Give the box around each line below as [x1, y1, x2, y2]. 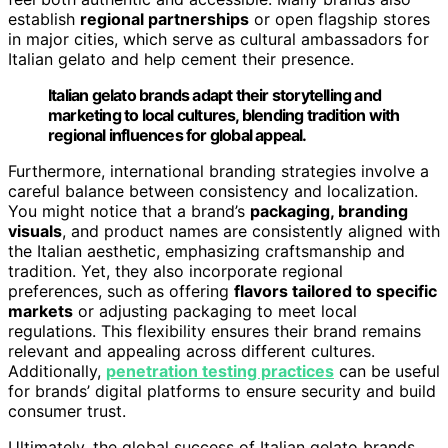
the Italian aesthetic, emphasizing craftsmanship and [8, 241, 405, 262]
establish [8, 9, 80, 30]
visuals [8, 221, 62, 242]
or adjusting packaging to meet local [73, 301, 357, 322]
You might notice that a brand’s [8, 201, 250, 222]
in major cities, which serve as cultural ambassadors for [8, 29, 429, 50]
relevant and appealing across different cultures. [8, 341, 375, 362]
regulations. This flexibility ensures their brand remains [8, 321, 421, 342]
